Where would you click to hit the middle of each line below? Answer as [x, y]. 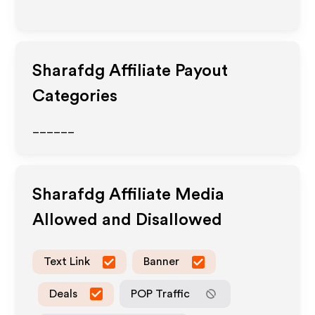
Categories [75, 96]
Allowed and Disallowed [128, 220]
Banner [162, 262]
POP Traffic [161, 294]
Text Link [67, 262]
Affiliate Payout [167, 71]
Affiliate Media [165, 195]
